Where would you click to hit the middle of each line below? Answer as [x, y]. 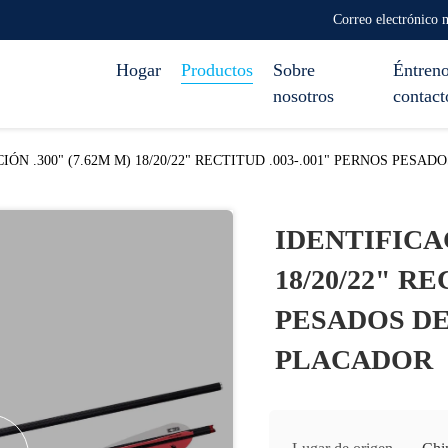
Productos [217, 70]
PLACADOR [354, 359]
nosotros [303, 96]
